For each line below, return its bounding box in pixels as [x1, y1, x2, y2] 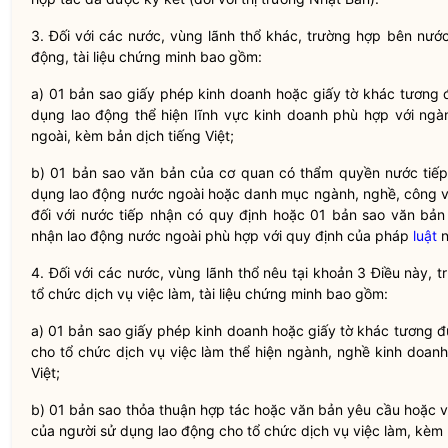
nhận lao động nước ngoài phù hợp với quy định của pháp [31, 227, 413, 244]
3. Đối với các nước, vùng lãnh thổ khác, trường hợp [31, 27, 387, 44]
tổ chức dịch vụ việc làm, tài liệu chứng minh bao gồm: [31, 285, 388, 302]
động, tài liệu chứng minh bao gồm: [31, 48, 262, 65]
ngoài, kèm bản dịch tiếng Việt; [31, 127, 234, 144]
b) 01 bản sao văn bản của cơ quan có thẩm [31, 164, 339, 181]
